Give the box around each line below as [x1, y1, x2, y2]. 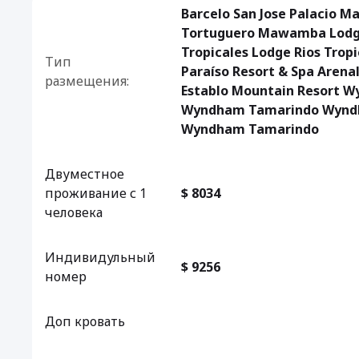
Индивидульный [45, 248, 155, 266]
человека [45, 204, 103, 221]
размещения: [45, 72, 129, 90]
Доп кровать [45, 313, 125, 330]
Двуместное [45, 165, 124, 183]
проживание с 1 [45, 184, 147, 202]
